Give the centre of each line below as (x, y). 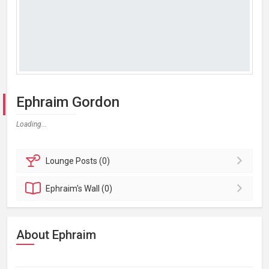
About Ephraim (56, 235)
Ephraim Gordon (68, 102)
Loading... (32, 124)
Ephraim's (65, 189)
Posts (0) (93, 161)
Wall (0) (98, 189)
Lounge (61, 161)
